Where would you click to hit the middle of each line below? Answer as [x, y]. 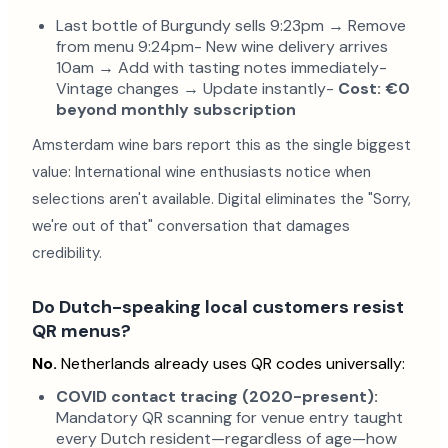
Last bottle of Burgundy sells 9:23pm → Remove [231, 25]
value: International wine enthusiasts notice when [201, 172]
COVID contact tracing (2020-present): [217, 396]
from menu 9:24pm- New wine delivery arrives [222, 46]
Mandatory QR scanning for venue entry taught [229, 417]
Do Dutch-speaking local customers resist [218, 307]
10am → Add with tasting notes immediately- [221, 67]
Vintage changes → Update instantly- [197, 88]
